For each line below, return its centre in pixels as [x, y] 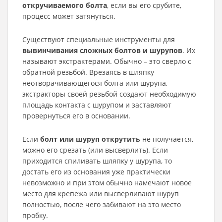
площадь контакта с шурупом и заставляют [97, 105]
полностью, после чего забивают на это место [102, 204]
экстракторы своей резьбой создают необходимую [109, 94]
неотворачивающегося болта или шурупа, [95, 83]
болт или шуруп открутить [90, 139]
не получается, [167, 139]
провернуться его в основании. [76, 116]
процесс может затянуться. [69, 16]
